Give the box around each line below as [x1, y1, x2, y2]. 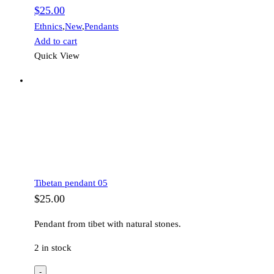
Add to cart [34, 35, 77, 46]
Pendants [84, 21, 119, 31]
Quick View [34, 50, 80, 61]
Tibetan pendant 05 [34, 177, 108, 188]
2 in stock [34, 242, 72, 253]
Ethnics [34, 21, 62, 31]
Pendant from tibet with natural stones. [34, 218, 181, 229]
